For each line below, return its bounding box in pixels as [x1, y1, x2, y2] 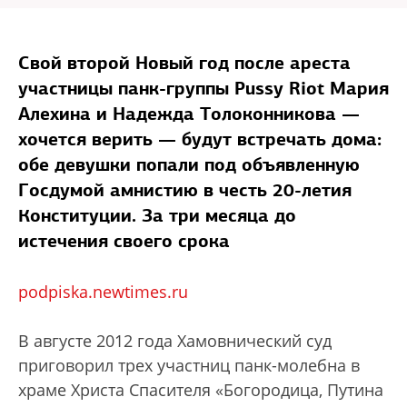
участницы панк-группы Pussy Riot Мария [18, 76, 389, 100]
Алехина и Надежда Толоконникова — [18, 102, 360, 125]
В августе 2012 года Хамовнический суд [18, 330, 332, 352]
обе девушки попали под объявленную [18, 153, 360, 176]
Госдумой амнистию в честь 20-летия [18, 178, 352, 202]
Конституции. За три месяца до [18, 203, 296, 227]
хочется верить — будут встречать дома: [18, 127, 382, 151]
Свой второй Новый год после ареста [18, 51, 351, 74]
